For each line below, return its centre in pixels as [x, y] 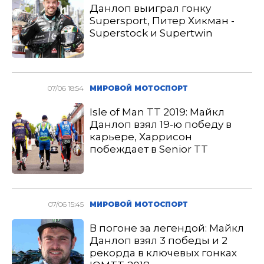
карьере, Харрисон [141, 137]
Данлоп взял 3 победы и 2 [159, 240]
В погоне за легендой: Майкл [167, 228]
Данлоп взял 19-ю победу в [161, 124]
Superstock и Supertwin [151, 33]
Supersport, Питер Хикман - [162, 21]
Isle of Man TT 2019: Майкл [157, 112]
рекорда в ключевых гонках [164, 253]
